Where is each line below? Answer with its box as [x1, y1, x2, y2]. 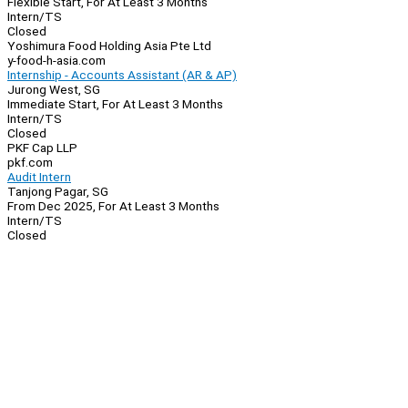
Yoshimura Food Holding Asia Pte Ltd [7, 38, 211, 54]
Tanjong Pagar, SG [7, 184, 108, 199]
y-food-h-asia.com [7, 53, 106, 68]
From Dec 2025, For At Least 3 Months [7, 199, 219, 214]
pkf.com [7, 155, 53, 170]
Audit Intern [7, 169, 71, 185]
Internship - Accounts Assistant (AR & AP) [7, 67, 237, 83]
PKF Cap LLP [7, 140, 77, 156]
